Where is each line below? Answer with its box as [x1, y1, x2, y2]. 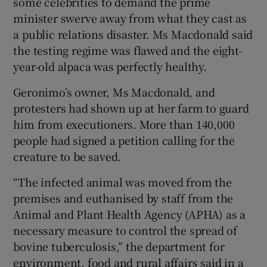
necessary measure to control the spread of [13, 222, 238, 238]
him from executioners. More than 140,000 [13, 116, 235, 132]
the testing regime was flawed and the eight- [13, 42, 242, 58]
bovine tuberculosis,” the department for [13, 238, 225, 254]
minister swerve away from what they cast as [13, 10, 247, 26]
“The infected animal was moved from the [13, 173, 232, 190]
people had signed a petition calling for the [13, 132, 235, 148]
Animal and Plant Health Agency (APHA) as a [13, 206, 246, 222]
